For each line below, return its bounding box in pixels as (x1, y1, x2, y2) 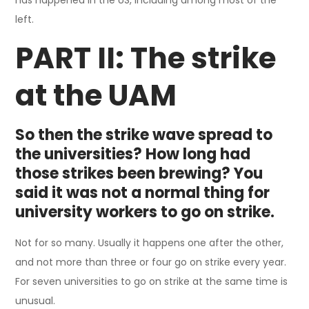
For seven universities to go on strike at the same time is (15, 274, 288, 288)
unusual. (15, 293, 56, 308)
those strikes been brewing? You (15, 162, 263, 184)
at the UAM (15, 74, 177, 116)
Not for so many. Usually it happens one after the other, (15, 235, 284, 250)
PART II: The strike (15, 37, 277, 79)
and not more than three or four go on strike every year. (15, 255, 287, 269)
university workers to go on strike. (15, 201, 275, 223)
